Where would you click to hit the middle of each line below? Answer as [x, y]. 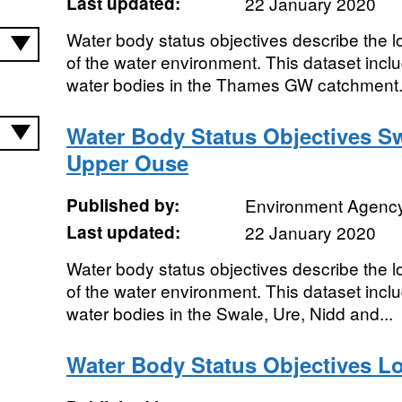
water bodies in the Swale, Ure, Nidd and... [229, 313]
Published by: [122, 205]
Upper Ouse [127, 162]
